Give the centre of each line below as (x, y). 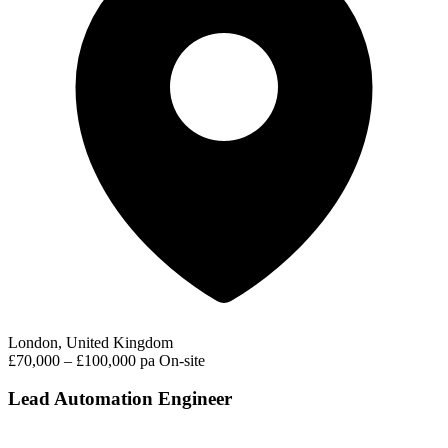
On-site (182, 360)
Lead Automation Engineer (120, 399)
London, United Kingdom (90, 342)
